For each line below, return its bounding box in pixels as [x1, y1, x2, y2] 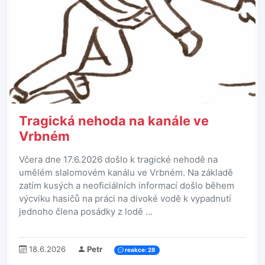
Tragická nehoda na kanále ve [19, 113, 209, 129]
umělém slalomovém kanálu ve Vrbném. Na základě [19, 167, 233, 179]
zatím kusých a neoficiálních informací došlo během [19, 180, 234, 192]
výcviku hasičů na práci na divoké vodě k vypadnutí [19, 193, 231, 205]
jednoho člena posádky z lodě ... [19, 206, 153, 218]
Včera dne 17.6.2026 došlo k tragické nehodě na [19, 154, 218, 166]
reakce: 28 [124, 246, 156, 254]
